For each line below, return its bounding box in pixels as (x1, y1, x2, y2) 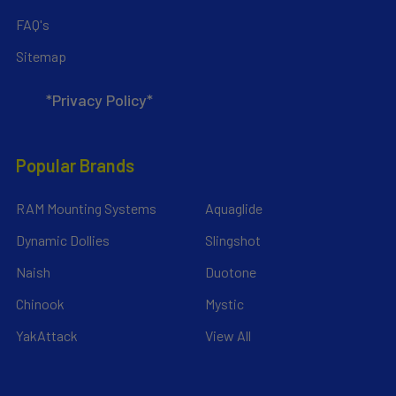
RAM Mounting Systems (16, 199, 156, 217)
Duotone (205, 263, 256, 280)
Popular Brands (16, 154, 134, 176)
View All (205, 326, 251, 344)
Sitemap (16, 47, 66, 65)
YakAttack (16, 326, 78, 344)
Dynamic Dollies (16, 231, 110, 248)
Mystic (205, 294, 244, 312)
